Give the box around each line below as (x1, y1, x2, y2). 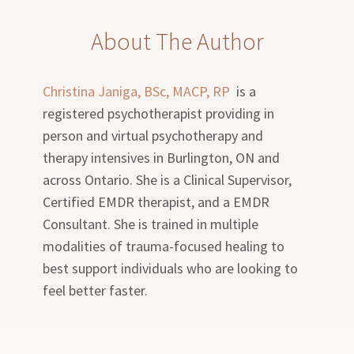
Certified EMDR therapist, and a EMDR (43, 192, 270, 211)
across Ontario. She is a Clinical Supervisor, (43, 170, 292, 189)
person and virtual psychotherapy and (43, 126, 264, 145)
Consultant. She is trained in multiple (43, 214, 259, 233)
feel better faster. (43, 281, 149, 299)
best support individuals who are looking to (43, 258, 299, 277)
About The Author (90, 25, 264, 56)
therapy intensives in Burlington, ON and (43, 148, 281, 167)
